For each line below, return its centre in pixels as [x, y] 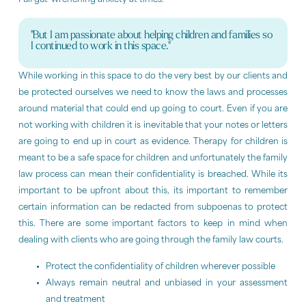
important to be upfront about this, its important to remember [153, 192]
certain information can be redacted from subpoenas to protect [153, 208]
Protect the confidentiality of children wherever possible [160, 267]
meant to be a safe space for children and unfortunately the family [153, 159]
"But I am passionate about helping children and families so [151, 36]
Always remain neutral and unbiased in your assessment [167, 283]
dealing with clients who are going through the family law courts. [151, 241]
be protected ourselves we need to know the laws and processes [153, 93]
